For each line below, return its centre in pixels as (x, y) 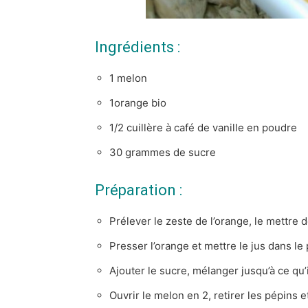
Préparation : (139, 190)
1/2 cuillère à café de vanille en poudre (203, 127)
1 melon (128, 78)
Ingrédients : (137, 47)
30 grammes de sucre (163, 152)
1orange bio (138, 102)
